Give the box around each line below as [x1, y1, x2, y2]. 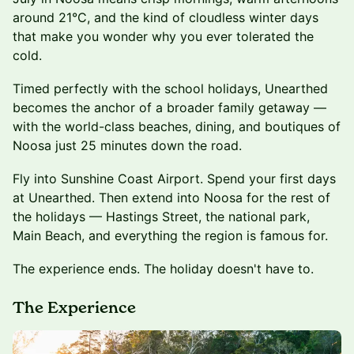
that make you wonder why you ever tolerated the [13, 28, 314, 44]
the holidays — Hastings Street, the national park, [13, 208, 310, 224]
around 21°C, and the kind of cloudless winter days [13, 9, 318, 25]
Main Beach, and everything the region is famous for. [13, 227, 328, 243]
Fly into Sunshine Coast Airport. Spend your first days [13, 170, 336, 186]
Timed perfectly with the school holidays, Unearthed [13, 80, 328, 96]
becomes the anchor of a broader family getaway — [13, 99, 326, 115]
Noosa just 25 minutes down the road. [13, 137, 242, 153]
